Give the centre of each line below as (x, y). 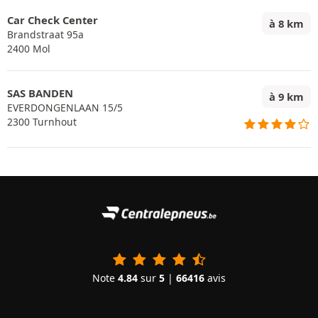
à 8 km (286, 23)
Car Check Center (53, 20)
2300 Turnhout (42, 122)
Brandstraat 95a (45, 34)
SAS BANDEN (40, 93)
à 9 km (286, 97)
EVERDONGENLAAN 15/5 (65, 108)
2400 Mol (29, 49)
